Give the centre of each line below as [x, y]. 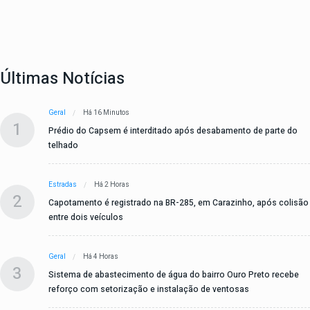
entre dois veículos [86, 218]
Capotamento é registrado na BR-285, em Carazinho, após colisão [179, 203]
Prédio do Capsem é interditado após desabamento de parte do [173, 131]
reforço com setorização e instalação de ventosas [149, 290]
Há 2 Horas [112, 185]
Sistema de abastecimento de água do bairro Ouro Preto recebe [174, 275]
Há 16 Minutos [106, 113]
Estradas [63, 185]
